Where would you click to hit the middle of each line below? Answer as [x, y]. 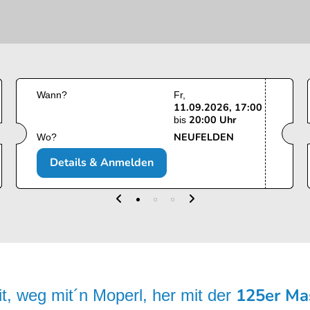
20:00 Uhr [213, 120]
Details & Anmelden [102, 163]
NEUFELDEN [204, 137]
